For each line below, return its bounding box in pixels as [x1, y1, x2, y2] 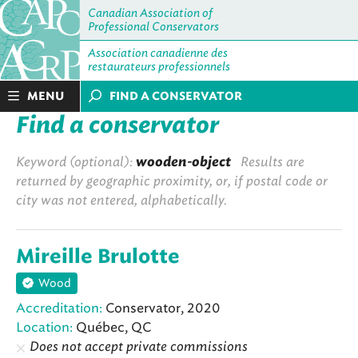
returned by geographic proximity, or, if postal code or [16, 173, 328, 189]
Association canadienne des [88, 46, 228, 60]
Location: [16, 320, 73, 336]
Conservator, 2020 [102, 300, 221, 316]
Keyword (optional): [16, 154, 136, 169]
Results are [231, 154, 304, 169]
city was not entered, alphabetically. [16, 193, 227, 208]
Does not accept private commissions [30, 339, 248, 355]
